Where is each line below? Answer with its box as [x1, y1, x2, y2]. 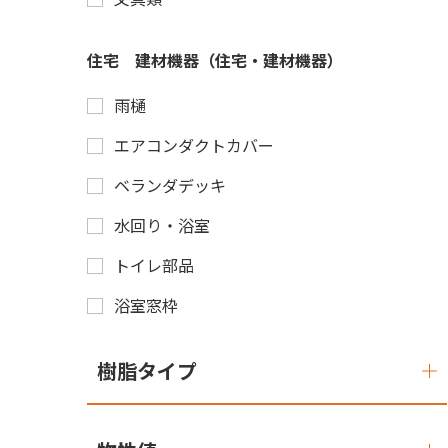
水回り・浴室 [114, 213, 210, 237]
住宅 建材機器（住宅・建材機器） [87, 48, 343, 72]
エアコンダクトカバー [114, 133, 274, 157]
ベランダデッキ [114, 173, 226, 197]
